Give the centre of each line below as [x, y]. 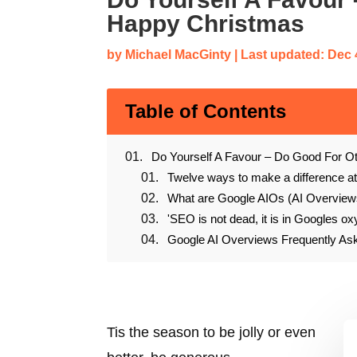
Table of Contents [206, 112]
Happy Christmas [206, 23]
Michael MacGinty [178, 54]
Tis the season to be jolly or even [212, 332]
